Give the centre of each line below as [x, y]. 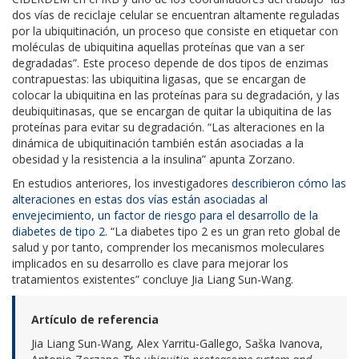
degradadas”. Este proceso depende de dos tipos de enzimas [170, 63]
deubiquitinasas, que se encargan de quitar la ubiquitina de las [172, 111]
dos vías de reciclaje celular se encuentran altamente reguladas [176, 14]
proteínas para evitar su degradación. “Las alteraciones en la [168, 127]
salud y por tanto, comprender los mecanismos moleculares [168, 247]
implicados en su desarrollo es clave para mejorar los [150, 263]
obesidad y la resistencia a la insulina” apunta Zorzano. [155, 159]
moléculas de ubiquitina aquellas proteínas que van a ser [158, 46]
